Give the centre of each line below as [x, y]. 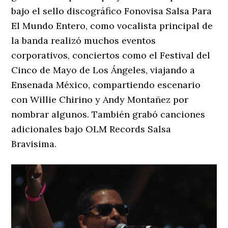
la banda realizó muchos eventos [84, 40]
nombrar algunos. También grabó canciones [108, 114]
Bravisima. [34, 144]
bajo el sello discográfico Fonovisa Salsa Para [112, 11]
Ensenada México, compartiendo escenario [106, 84]
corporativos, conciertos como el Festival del [111, 55]
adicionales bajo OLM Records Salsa [91, 129]
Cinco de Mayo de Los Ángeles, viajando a [103, 70]
